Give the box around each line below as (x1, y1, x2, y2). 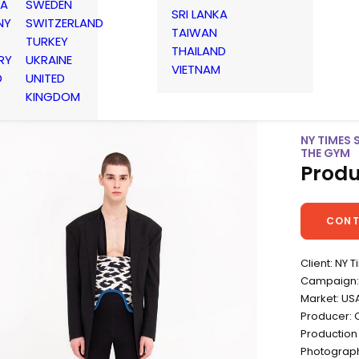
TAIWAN (171, 23, 217, 41)
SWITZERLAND (26, 14, 103, 31)
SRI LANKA (171, 5, 228, 22)
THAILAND (171, 42, 226, 59)
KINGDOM (26, 88, 80, 105)
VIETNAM (171, 60, 220, 78)
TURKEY (26, 33, 68, 50)
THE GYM (301, 145, 350, 161)
